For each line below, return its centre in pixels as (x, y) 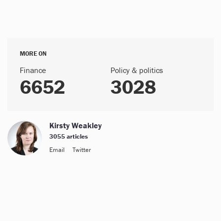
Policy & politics (137, 70)
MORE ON (33, 53)
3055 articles (69, 136)
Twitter (82, 149)
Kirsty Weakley (75, 125)
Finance (33, 70)
